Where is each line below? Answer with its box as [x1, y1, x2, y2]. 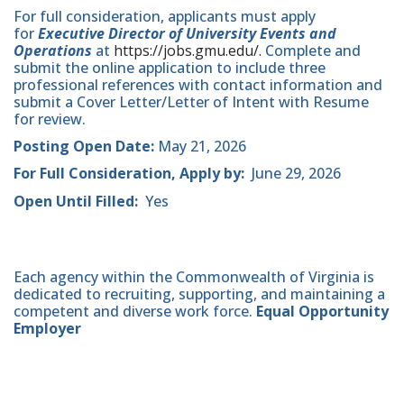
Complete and [262, 41, 361, 61]
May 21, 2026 [154, 136, 246, 157]
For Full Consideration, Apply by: [14, 163, 244, 184]
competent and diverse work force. [14, 301, 256, 322]
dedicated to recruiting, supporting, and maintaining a [14, 284, 385, 305]
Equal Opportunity [256, 301, 389, 322]
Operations [14, 41, 92, 61]
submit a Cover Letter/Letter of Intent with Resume [14, 92, 369, 113]
